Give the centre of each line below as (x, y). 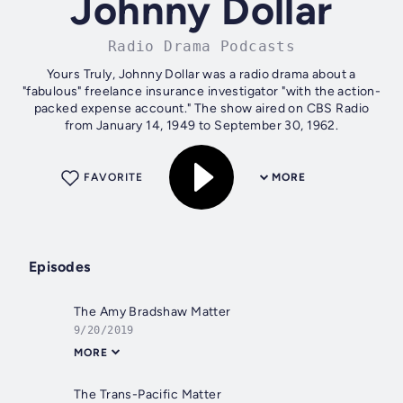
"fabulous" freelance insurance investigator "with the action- (201, 92)
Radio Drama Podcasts (201, 47)
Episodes (60, 267)
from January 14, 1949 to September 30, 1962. (201, 126)
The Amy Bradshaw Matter (152, 312)
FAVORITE (113, 178)
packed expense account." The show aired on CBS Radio (201, 109)
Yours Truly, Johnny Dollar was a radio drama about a (201, 75)
